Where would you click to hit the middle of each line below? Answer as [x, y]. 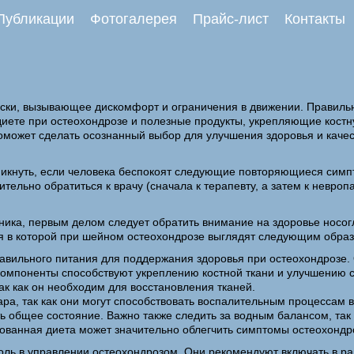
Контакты [315, 19]
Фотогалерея [134, 19]
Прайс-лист [231, 19]
